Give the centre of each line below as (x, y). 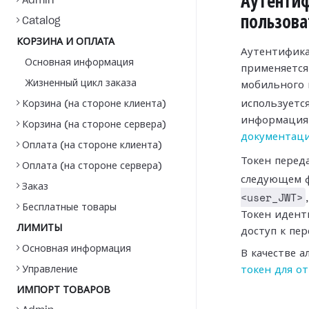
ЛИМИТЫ (39, 228)
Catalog (41, 21)
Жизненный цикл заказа (81, 83)
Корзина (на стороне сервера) (94, 125)
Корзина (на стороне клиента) (94, 104)
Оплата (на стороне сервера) (92, 166)
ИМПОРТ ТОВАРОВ (63, 290)
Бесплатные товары (69, 208)
